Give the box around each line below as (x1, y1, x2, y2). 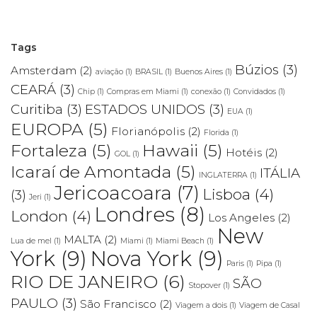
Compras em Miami (107, 86, 179, 96)
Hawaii (142, 139, 198, 161)
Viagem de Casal (239, 300, 300, 310)
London (11, 206, 68, 225)
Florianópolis (111, 124, 185, 138)
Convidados (234, 86, 276, 96)
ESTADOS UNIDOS (85, 100, 205, 117)
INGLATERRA (199, 170, 248, 180)
